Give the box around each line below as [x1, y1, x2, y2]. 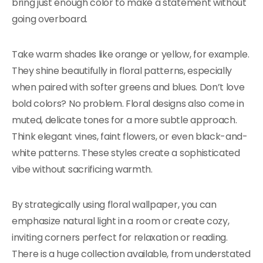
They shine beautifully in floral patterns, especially [12, 64, 232, 77]
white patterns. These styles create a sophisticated [12, 146, 240, 160]
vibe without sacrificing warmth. [12, 163, 153, 176]
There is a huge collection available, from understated [12, 247, 251, 261]
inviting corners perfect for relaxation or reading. [12, 231, 228, 244]
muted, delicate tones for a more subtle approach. [12, 113, 237, 127]
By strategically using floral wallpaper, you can [12, 198, 217, 211]
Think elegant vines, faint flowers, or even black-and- [12, 130, 248, 143]
